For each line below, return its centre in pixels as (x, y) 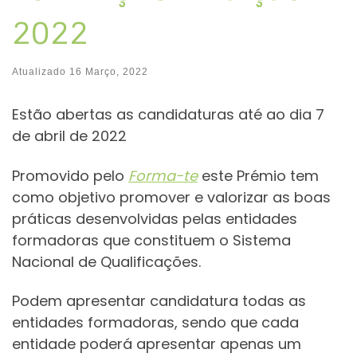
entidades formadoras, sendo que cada (155, 323)
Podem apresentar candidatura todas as (159, 301)
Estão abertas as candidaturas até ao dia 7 (168, 115)
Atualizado (41, 72)
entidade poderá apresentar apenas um (157, 344)
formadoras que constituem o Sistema (151, 240)
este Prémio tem (258, 175)
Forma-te (163, 175)
